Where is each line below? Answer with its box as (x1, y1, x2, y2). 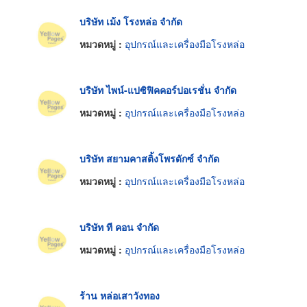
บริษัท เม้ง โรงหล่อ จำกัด (79, 14, 182, 28)
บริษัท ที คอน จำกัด (79, 219, 159, 234)
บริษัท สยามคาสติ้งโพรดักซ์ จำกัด (79, 151, 219, 165)
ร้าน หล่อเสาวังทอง (79, 288, 160, 302)
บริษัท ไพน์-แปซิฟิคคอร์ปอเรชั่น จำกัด (79, 82, 236, 97)
